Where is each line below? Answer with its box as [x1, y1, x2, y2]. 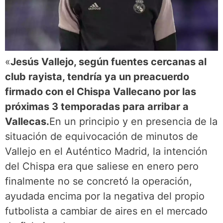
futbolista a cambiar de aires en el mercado [5, 205, 208, 218]
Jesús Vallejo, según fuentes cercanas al [10, 56, 207, 68]
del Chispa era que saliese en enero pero [5, 160, 199, 173]
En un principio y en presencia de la [49, 115, 218, 128]
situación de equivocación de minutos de [5, 130, 198, 143]
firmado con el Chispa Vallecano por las [5, 86, 196, 98]
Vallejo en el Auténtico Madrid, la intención [5, 145, 208, 158]
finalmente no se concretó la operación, [5, 175, 192, 188]
